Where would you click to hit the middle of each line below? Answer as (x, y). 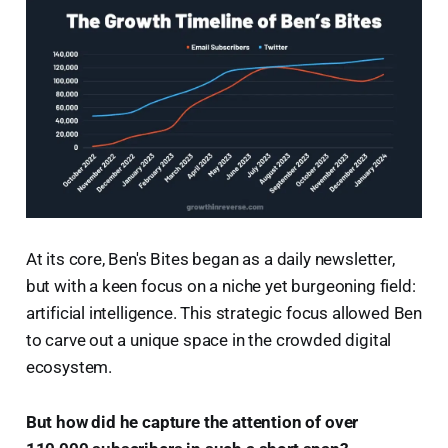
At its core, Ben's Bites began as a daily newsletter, (210, 259)
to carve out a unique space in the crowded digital (208, 340)
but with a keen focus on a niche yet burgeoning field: (220, 286)
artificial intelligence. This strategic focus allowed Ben (224, 313)
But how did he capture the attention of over (192, 422)
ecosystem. (69, 367)
